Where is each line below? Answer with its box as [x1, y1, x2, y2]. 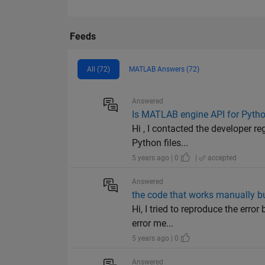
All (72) [87, 65, 110, 74]
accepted [206, 154, 237, 163]
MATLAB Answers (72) [129, 65, 199, 74]
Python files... [132, 137, 189, 149]
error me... [132, 218, 174, 230]
